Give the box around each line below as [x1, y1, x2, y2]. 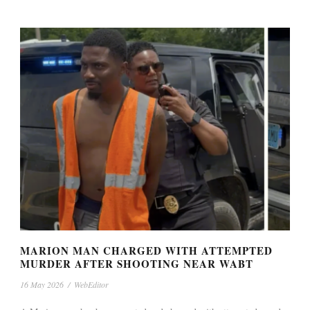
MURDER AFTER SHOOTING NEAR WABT [20, 255, 253, 271]
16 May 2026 [20, 278, 64, 290]
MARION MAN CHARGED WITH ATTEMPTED [20, 242, 273, 258]
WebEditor [74, 278, 109, 290]
